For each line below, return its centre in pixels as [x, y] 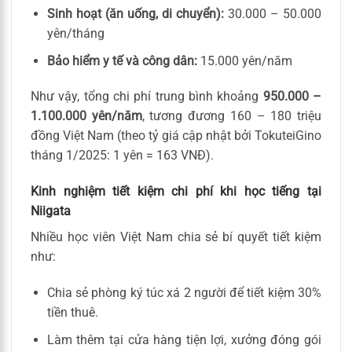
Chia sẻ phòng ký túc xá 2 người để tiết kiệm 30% [184, 293]
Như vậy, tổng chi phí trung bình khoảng [147, 97]
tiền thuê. [72, 313]
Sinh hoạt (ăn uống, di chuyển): [135, 14]
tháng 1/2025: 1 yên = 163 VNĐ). [122, 156]
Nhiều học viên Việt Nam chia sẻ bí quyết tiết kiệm [176, 237]
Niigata [51, 211]
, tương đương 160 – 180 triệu [232, 116]
